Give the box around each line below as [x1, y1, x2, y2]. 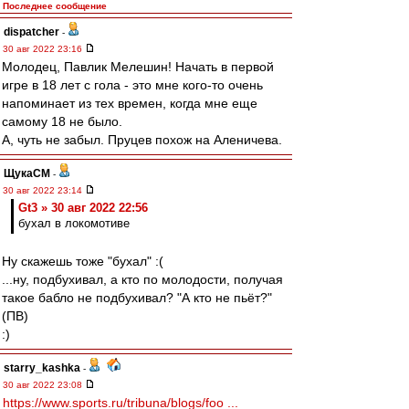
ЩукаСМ [4, 167, 50, 180]
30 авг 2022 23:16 [3, 44, 85, 54]
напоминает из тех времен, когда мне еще [2, 96, 257, 110]
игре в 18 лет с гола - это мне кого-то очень [2, 78, 263, 92]
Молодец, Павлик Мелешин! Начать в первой [2, 59, 274, 74]
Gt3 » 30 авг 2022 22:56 [18, 201, 148, 215]
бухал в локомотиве [18, 216, 130, 230]
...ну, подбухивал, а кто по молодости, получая [2, 272, 283, 287]
